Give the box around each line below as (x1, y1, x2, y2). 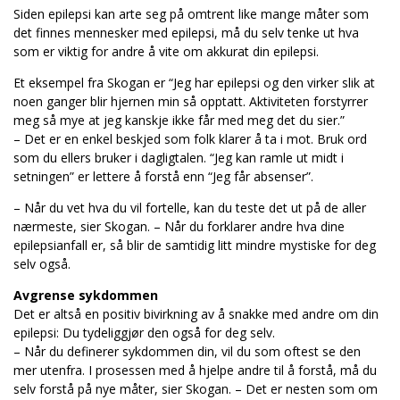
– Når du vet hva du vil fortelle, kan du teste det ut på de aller (13, 199, 366, 216)
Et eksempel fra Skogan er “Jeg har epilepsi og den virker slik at (13, 74, 375, 91)
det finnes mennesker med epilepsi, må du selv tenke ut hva (13, 24, 359, 41)
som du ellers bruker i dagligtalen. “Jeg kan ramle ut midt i (13, 149, 344, 166)
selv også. (13, 255, 71, 272)
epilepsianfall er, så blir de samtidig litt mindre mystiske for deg (13, 237, 376, 254)
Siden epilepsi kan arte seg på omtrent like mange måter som (13, 5, 369, 22)
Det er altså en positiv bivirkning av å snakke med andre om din (13, 305, 379, 322)
